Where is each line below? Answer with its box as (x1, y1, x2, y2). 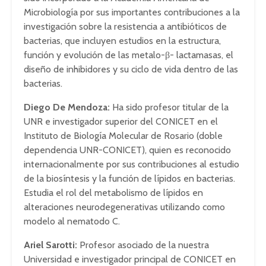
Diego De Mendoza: (24, 102, 110, 113)
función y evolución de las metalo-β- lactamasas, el (24, 49, 233, 61)
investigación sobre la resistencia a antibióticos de (24, 21, 227, 32)
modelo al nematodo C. (24, 216, 120, 227)
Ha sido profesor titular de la (110, 102, 229, 113)
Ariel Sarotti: (24, 239, 77, 251)
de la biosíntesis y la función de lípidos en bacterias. (24, 173, 235, 184)
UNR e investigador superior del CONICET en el (24, 116, 218, 127)
